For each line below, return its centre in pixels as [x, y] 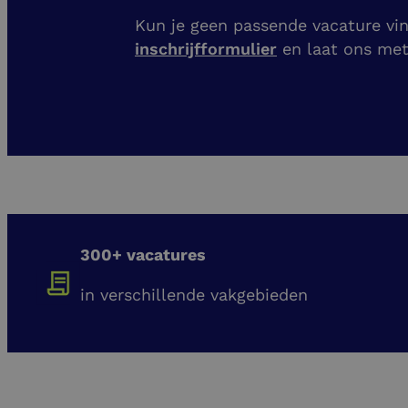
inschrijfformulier [206, 49]
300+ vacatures [143, 254]
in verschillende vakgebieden [194, 294]
